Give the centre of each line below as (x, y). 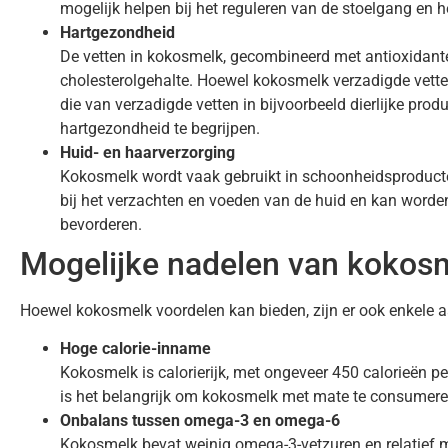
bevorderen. (101, 224)
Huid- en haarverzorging (147, 152)
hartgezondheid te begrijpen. (160, 128)
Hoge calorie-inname (135, 349)
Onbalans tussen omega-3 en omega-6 (200, 421)
